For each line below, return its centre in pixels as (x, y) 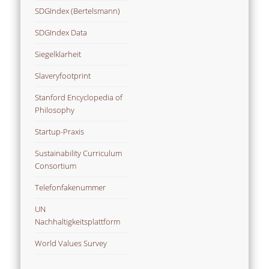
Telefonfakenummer (71, 187)
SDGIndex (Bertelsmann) (78, 11)
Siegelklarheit (58, 54)
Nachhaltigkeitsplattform (78, 221)
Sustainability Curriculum (79, 153)
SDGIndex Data (61, 32)
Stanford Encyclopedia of (79, 97)
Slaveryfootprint (63, 75)
